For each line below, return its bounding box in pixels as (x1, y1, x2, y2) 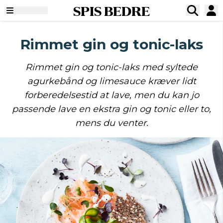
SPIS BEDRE (73, 1, 150, 20)
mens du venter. (75, 117, 148, 128)
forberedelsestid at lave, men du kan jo (24, 90, 199, 101)
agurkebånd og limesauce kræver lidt (27, 76, 196, 87)
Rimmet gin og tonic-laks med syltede (25, 62, 198, 73)
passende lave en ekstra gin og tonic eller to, (12, 104, 211, 114)
